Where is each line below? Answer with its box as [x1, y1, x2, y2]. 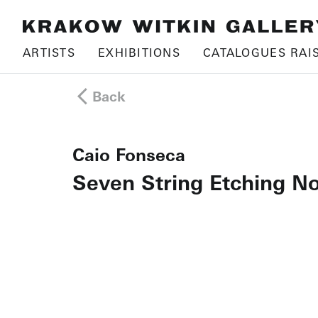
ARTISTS [23, 45, 75, 60]
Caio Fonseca [72, 144, 185, 165]
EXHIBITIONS [97, 45, 181, 60]
